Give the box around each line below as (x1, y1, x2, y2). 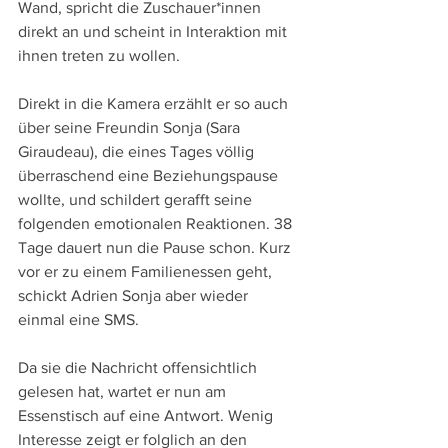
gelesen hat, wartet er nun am (18, 382, 230, 400)
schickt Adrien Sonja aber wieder (18, 286, 252, 304)
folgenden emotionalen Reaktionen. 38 (18, 214, 296, 232)
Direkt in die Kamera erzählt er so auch (18, 94, 292, 112)
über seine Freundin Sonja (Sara (18, 118, 244, 136)
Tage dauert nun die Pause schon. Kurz (18, 238, 295, 256)
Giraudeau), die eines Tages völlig (18, 142, 258, 160)
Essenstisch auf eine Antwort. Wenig (18, 406, 277, 424)
